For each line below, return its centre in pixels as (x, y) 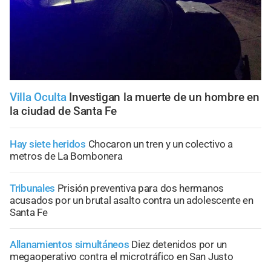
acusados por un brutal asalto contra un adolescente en (132, 201)
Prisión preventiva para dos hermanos (140, 188)
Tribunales (32, 188)
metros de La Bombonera (66, 156)
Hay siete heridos (48, 144)
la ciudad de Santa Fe (63, 111)
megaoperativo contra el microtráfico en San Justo (122, 257)
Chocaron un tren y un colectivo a (160, 144)
